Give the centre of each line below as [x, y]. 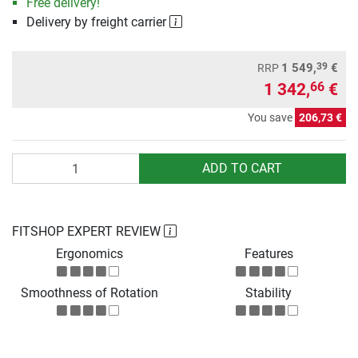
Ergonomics [89, 254]
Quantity [35, 162]
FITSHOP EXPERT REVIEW [88, 232]
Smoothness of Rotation [89, 293]
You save [271, 118]
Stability [268, 293]
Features [268, 254]
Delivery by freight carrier [97, 22]
